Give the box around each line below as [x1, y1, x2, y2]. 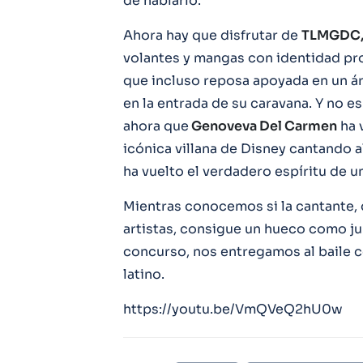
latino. [123, 265, 164, 283]
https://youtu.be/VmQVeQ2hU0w [123, 300, 343, 318]
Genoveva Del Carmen [189, 117, 337, 135]
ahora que [123, 117, 189, 135]
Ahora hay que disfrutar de [123, 26, 301, 44]
